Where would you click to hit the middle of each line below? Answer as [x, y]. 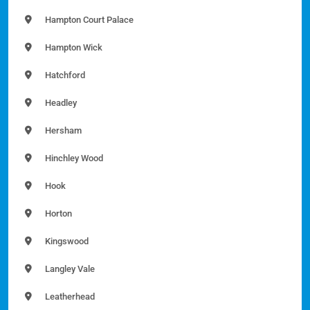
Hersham [62, 130]
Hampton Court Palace [88, 19]
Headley [60, 102]
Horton [57, 213]
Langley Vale [69, 268]
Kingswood [66, 241]
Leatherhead [69, 296]
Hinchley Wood [73, 158]
